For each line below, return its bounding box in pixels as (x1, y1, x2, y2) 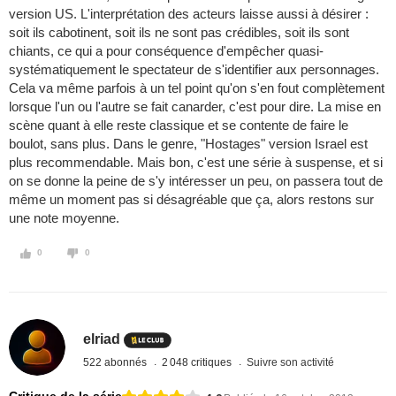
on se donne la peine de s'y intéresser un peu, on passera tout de (9, 173, 383, 189)
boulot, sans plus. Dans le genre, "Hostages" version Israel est (9, 136, 368, 152)
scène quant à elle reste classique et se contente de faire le (9, 118, 348, 133)
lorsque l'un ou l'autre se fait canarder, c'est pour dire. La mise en (9, 99, 381, 115)
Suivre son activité (247, 355, 335, 369)
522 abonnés (83, 355, 150, 369)
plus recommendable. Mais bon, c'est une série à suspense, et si (9, 155, 383, 171)
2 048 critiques (162, 355, 235, 369)
